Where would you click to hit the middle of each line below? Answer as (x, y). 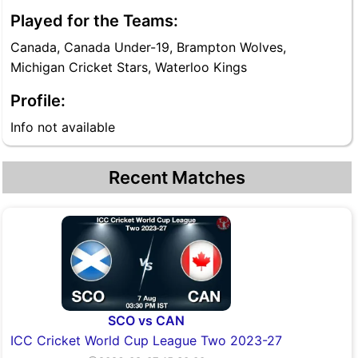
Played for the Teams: (94, 21)
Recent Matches (177, 177)
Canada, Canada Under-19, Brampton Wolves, (148, 47)
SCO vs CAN (146, 321)
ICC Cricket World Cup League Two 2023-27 (146, 341)
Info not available (63, 127)
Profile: (38, 101)
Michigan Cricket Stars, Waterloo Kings (129, 67)
